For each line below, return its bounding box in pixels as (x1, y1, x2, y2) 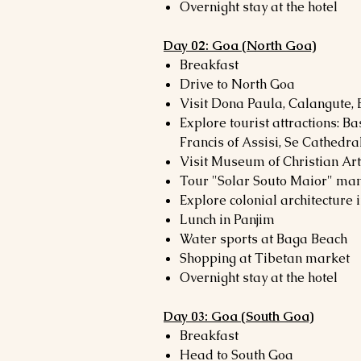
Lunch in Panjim (180, 211, 275, 228)
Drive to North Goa (180, 76, 295, 93)
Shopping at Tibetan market (180, 250, 350, 267)
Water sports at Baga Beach (180, 230, 347, 247)
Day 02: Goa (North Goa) (164, 37, 316, 54)
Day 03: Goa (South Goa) (164, 308, 313, 325)
